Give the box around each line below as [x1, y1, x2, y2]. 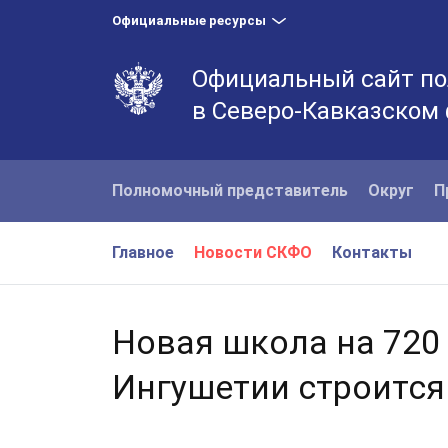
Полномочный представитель [112, 181, 348, 200]
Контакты [332, 243, 412, 262]
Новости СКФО [194, 243, 312, 262]
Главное [112, 243, 174, 262]
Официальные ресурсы [112, 13, 266, 28]
